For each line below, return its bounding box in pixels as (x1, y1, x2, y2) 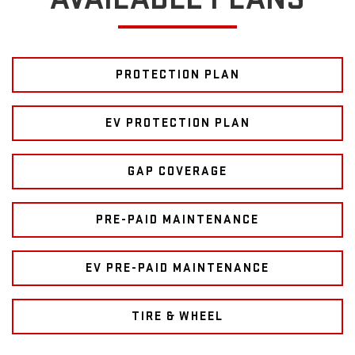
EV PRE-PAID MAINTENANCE (86, 261, 269, 277)
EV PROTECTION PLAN (105, 116, 250, 132)
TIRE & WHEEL (132, 309, 223, 325)
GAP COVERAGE (128, 164, 227, 180)
